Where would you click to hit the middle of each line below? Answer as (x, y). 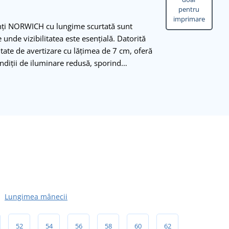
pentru (189, 9)
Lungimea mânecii (36, 196)
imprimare (189, 19)
